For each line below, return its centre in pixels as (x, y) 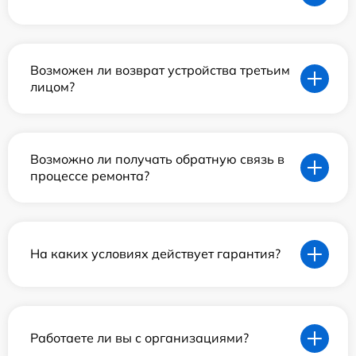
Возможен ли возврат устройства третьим (160, 70)
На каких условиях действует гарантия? (155, 254)
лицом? (52, 86)
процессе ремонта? (90, 175)
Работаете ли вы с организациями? (139, 338)
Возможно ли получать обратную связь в (157, 159)
